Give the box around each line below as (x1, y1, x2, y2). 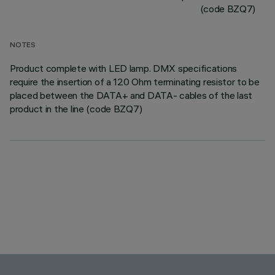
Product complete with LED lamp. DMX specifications (10, 62, 238, 74)
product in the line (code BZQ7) (10, 103, 142, 115)
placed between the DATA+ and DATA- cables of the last (10, 89, 253, 101)
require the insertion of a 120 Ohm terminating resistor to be (10, 76, 260, 88)
